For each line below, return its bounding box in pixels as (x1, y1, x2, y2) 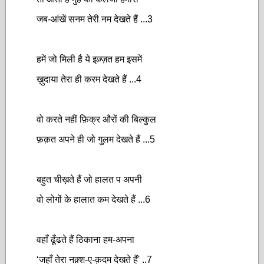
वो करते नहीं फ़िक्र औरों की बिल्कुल (37, 114, 156, 124)
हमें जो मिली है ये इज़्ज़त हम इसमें (37, 54, 142, 64)
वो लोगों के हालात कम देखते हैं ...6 (37, 194, 150, 204)
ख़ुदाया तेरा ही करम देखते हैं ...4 (37, 74, 141, 84)
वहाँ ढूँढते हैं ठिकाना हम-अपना (37, 235, 134, 245)
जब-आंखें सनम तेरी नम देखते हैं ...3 (37, 14, 153, 24)
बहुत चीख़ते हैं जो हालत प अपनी (37, 174, 142, 184)
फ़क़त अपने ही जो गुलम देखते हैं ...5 (37, 134, 155, 144)
